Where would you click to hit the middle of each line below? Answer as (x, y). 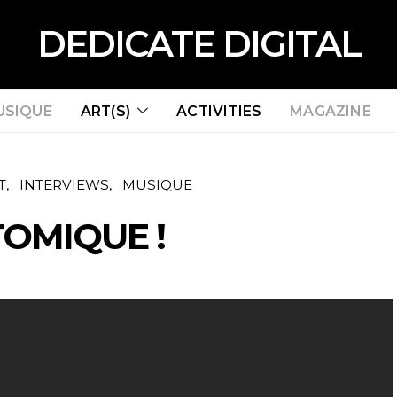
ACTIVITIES (219, 111)
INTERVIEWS (64, 185)
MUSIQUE (157, 185)
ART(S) (105, 111)
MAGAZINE (331, 111)
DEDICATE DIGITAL (198, 44)
